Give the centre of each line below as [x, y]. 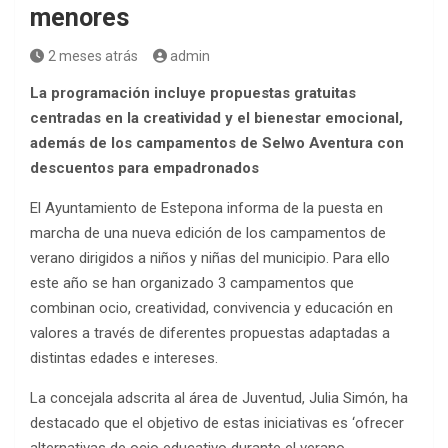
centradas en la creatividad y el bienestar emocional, [216, 117]
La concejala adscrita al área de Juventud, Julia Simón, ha [219, 397]
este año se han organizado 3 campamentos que [192, 282]
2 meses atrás [92, 55]
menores [79, 17]
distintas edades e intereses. [124, 357]
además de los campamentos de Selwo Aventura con [217, 142]
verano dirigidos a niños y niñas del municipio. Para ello [210, 257]
